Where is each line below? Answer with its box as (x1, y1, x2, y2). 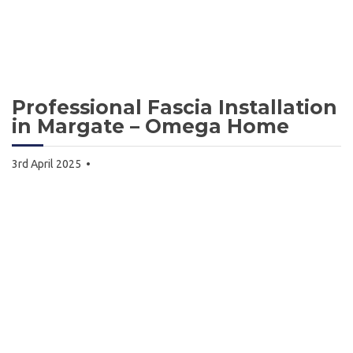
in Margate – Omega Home (12, 114, 289, 139)
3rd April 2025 (12, 157, 81, 170)
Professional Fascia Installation (12, 95, 337, 120)
